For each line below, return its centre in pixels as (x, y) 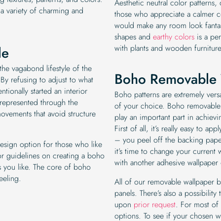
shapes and (132, 37)
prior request (153, 204)
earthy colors (172, 37)
